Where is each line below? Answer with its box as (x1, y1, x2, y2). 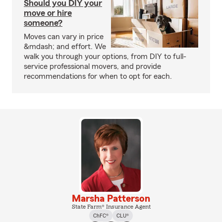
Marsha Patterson (72, 193, 150, 204)
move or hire (24, 8, 72, 17)
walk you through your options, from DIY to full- (24, 53, 186, 60)
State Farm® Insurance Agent (71, 203, 151, 210)
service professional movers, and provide (24, 62, 161, 70)
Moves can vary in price (24, 33, 104, 41)
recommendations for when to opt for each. (24, 72, 172, 80)
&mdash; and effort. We (24, 43, 106, 51)
